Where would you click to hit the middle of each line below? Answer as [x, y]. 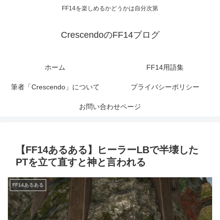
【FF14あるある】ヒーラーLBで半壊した [107, 150]
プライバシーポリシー [165, 87]
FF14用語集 [165, 68]
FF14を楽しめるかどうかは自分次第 [110, 9]
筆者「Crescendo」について [55, 87]
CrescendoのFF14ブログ [110, 35]
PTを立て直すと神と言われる [81, 162]
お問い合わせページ [110, 107]
